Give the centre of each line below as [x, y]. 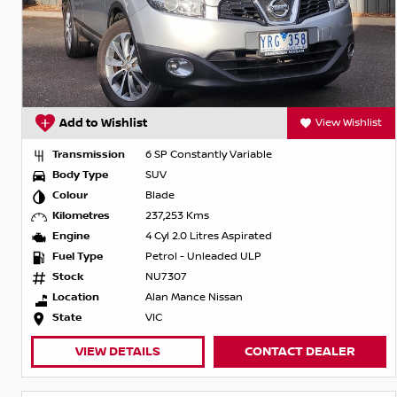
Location [76, 298]
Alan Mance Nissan [194, 298]
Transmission [89, 155]
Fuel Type [78, 257]
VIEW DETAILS [117, 352]
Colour [70, 196]
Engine [71, 237]
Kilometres [81, 216]
